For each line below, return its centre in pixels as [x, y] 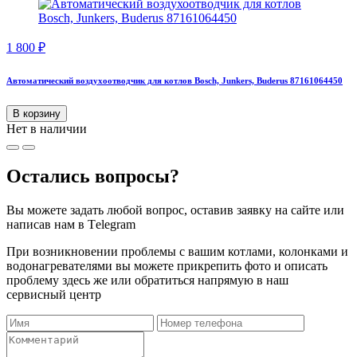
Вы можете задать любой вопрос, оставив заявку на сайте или [175, 210]
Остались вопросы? [93, 177]
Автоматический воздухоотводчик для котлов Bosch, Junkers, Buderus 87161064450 [175, 80]
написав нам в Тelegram [71, 225]
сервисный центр [54, 295]
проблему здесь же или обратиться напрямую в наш [147, 280]
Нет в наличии [47, 128]
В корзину [37, 113]
